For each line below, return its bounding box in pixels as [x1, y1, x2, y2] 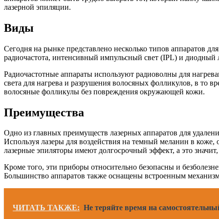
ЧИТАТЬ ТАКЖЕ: [13, 203, 80, 212]
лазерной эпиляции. [4, 2, 71, 11]
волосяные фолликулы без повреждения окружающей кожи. [4, 87, 205, 96]
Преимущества [4, 106, 84, 119]
